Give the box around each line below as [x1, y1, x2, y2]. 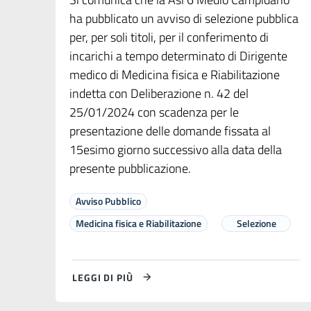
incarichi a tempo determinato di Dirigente [69, 47, 287, 66]
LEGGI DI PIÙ [72, 269, 133, 285]
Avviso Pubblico [76, 194, 141, 209]
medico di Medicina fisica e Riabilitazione [69, 65, 280, 85]
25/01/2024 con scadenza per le [69, 103, 239, 122]
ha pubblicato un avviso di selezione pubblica [69, 9, 299, 28]
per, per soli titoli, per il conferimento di [69, 28, 269, 47]
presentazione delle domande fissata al [69, 121, 271, 141]
